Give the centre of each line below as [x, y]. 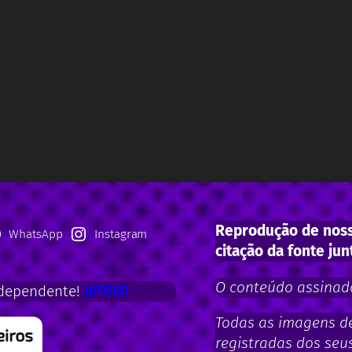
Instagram [121, 234]
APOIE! [107, 291]
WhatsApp [36, 234]
